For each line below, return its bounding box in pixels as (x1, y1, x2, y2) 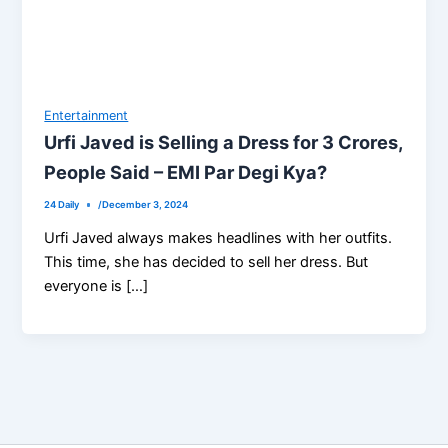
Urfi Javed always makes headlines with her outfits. (44, 228, 393, 247)
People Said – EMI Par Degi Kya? (44, 161, 328, 184)
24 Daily (44, 199, 80, 211)
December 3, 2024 (101, 199, 188, 211)
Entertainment (44, 108, 129, 124)
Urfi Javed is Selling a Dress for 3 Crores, (44, 131, 404, 154)
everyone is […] (44, 276, 149, 295)
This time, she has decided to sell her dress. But (44, 252, 369, 271)
